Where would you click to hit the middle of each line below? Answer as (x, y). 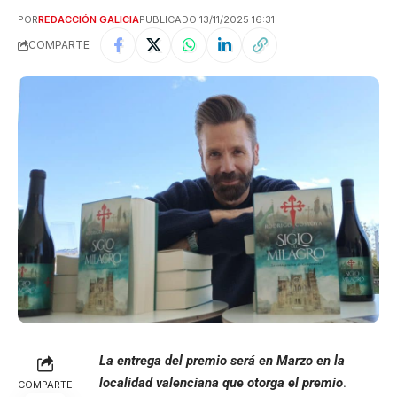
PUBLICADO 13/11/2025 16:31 (207, 19)
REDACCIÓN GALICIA (89, 19)
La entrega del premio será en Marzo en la (222, 361)
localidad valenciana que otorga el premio (221, 383)
